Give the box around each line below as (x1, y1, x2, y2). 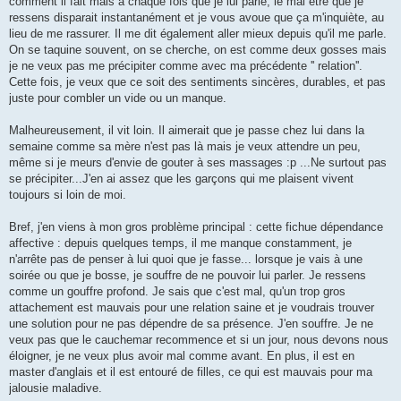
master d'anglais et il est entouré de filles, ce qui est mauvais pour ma (9, 365, 372, 380)
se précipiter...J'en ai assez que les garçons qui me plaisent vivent (9, 172, 354, 186)
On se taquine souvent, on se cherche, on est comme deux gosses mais (9, 43, 387, 57)
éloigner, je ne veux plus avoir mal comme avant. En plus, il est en (9, 349, 354, 363)
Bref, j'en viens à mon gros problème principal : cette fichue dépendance (9, 220, 383, 235)
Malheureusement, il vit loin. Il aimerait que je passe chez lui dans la (9, 124, 364, 138)
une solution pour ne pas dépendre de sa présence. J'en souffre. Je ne (9, 317, 373, 331)
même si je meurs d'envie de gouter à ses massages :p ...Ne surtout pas (9, 156, 387, 170)
